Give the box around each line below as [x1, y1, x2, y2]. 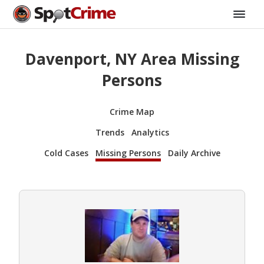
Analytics [131, 126, 169, 138]
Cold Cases [44, 147, 88, 159]
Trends [95, 126, 124, 138]
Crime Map [110, 105, 154, 117]
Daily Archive [167, 147, 220, 159]
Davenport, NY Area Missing [25, 48, 239, 70]
